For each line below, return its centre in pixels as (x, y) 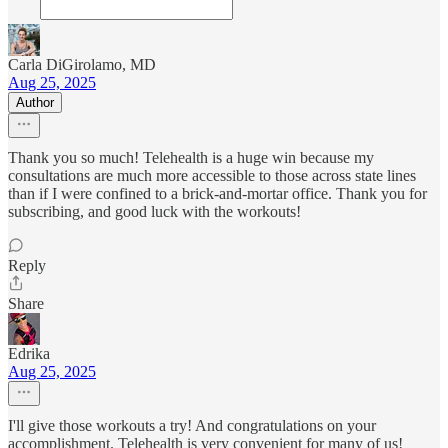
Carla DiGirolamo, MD (82, 65)
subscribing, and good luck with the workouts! (154, 212)
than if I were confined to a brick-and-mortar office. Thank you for (217, 194)
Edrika (29, 354)
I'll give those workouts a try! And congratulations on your (192, 426)
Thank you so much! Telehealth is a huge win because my (191, 158)
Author (35, 103)
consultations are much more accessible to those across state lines (212, 176)
